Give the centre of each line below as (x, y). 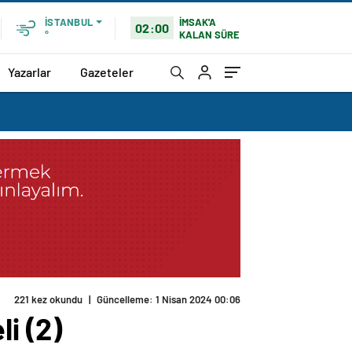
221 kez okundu (48, 300)
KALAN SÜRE (210, 34)
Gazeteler (107, 71)
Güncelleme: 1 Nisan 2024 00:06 (169, 300)
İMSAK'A (198, 22)
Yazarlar (29, 71)
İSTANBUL (69, 22)
